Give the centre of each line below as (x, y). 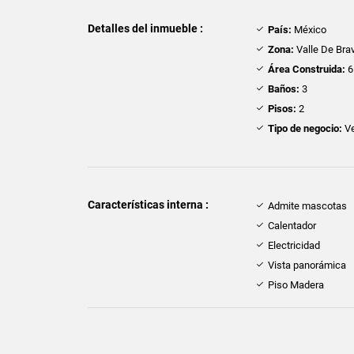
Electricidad (294, 246)
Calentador (292, 226)
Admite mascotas (308, 206)
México (309, 30)
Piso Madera (296, 285)
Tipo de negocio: (305, 129)
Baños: (284, 89)
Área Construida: (307, 70)
